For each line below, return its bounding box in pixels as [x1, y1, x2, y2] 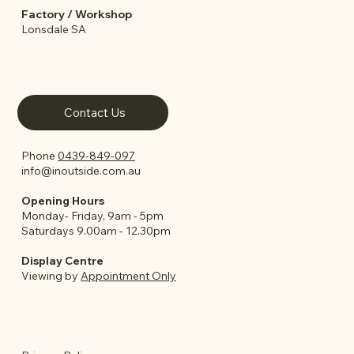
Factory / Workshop [21, 7, 132, 22]
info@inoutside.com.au [21, 163, 141, 178]
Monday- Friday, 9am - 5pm [21, 208, 164, 223]
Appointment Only [80, 268, 176, 283]
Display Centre [21, 253, 104, 268]
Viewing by [21, 268, 81, 283]
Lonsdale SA [21, 22, 86, 37]
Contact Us [63, 105, 126, 121]
